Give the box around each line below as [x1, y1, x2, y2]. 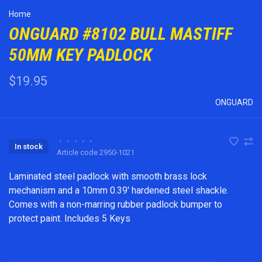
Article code [57, 147, 98, 157]
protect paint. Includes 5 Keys [9, 212, 130, 224]
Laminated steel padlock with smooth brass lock [9, 170, 207, 182]
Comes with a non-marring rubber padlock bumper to [9, 198, 222, 210]
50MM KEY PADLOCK [9, 44, 152, 65]
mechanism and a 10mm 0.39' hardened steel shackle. [9, 184, 229, 196]
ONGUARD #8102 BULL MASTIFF [9, 23, 233, 44]
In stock [15, 142, 43, 151]
